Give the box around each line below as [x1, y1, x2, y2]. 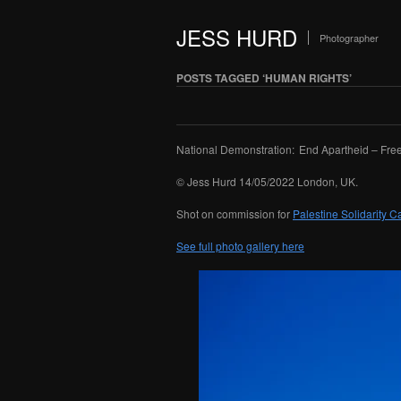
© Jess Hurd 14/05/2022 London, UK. [176, 174, 358, 189]
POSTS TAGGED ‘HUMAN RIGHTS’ [176, 70, 352, 86]
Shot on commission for [176, 206, 293, 221]
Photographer [320, 30, 379, 45]
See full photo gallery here [176, 238, 304, 253]
